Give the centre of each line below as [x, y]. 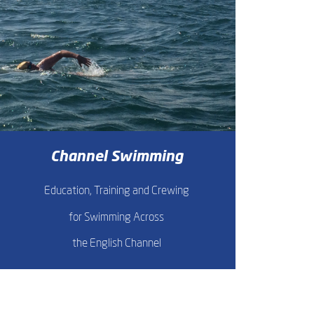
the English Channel [116, 244]
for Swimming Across [116, 217]
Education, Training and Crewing [116, 191]
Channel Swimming [116, 157]
